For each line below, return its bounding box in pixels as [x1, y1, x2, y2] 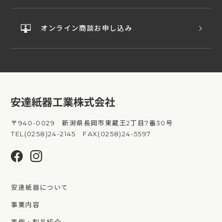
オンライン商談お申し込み [41, 24, 133, 33]
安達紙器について [11, 183, 68, 191]
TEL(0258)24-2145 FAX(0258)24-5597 [11, 130, 151, 138]
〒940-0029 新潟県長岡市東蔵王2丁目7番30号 [11, 119, 173, 127]
